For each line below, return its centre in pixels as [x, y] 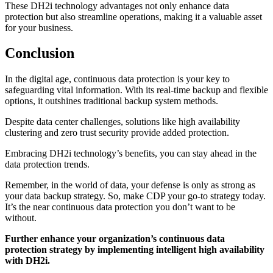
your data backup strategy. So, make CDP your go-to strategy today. [135, 196]
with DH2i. [27, 261]
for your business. [39, 27]
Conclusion [40, 53]
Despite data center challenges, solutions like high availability [122, 122]
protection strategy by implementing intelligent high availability [135, 250]
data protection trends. [47, 165]
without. [21, 218]
